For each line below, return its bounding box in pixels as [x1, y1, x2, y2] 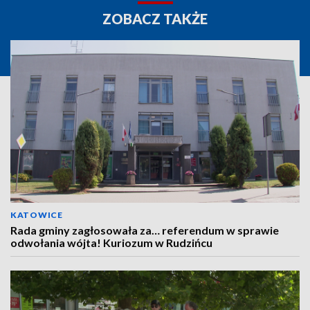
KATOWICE [10, 210, 63, 221]
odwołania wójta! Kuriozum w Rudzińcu [10, 236, 212, 250]
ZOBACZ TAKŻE [102, 10, 208, 28]
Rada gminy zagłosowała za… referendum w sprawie [10, 224, 279, 237]
